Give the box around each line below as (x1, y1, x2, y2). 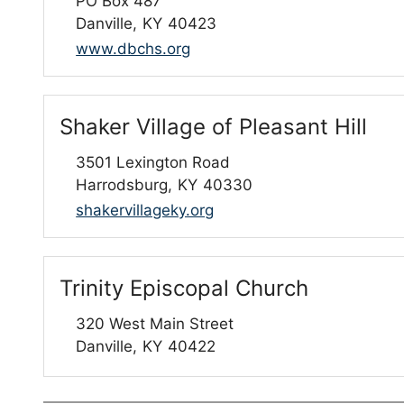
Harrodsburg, (76, 175, 173, 194)
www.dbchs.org (76, 39, 191, 58)
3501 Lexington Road (76, 152, 231, 171)
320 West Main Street (76, 314, 234, 333)
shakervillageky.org (76, 200, 215, 219)
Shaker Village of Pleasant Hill (60, 113, 368, 140)
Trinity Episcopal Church (60, 274, 309, 301)
